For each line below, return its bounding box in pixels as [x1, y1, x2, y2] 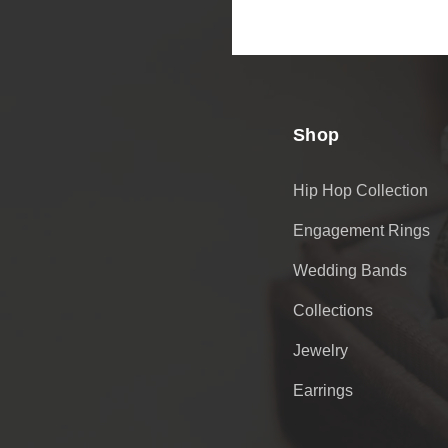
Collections [292, 302, 373, 319]
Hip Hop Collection [292, 182, 428, 199]
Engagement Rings [292, 222, 430, 239]
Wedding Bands [292, 262, 407, 279]
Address [232, 26, 284, 46]
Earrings [292, 382, 353, 399]
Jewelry [292, 342, 348, 359]
